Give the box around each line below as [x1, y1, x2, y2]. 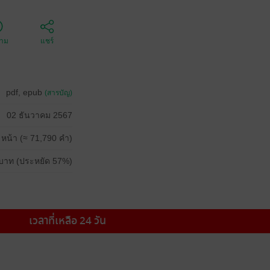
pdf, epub [6, 87, 45, 97]
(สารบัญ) [45, 88, 72, 97]
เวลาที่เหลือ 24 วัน [29, 212, 106, 229]
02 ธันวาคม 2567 [7, 110, 72, 120]
